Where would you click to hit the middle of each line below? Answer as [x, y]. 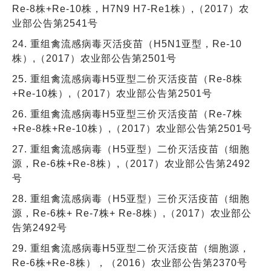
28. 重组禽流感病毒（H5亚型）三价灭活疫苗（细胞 [131, 198]
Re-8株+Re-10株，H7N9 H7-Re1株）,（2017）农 [131, 8]
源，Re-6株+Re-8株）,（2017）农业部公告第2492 [131, 163]
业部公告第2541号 [55, 23]
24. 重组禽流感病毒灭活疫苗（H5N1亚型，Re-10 [127, 44]
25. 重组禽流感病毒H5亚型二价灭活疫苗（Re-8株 [127, 79]
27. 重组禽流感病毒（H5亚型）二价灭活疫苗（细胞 [131, 149]
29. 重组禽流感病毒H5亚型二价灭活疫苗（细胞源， [131, 248]
